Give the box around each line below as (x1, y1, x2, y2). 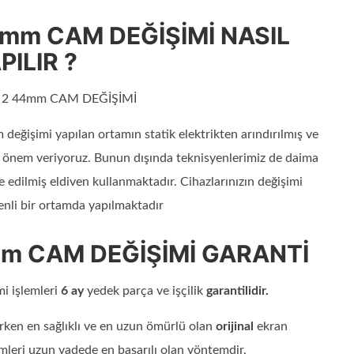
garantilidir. (205, 284, 269, 298)
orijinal (216, 320, 254, 333)
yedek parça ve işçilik (83, 284, 206, 298)
